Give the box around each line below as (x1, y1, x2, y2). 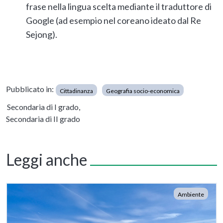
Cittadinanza (60, 87, 93, 95)
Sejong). (26, 28, 57, 40)
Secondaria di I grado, (7, 102, 80, 111)
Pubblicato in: (6, 84, 54, 94)
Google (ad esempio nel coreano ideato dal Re (26, 14, 201, 26)
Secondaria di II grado (6, 113, 80, 123)
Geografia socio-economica (106, 87, 180, 95)
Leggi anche (6, 150, 90, 170)
